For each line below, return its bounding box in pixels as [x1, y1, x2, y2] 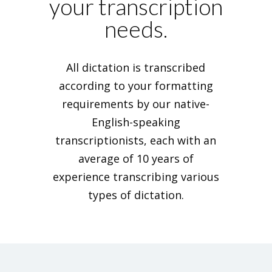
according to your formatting [58, 78, 213, 93]
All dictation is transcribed [66, 60, 206, 75]
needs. [104, 15, 168, 42]
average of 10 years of [78, 151, 194, 166]
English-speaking [91, 115, 180, 129]
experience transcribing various [52, 169, 219, 184]
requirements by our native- [62, 97, 210, 111]
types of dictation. [87, 188, 184, 202]
